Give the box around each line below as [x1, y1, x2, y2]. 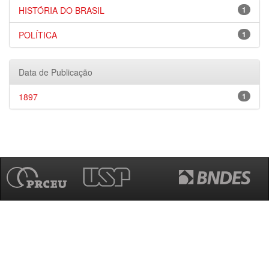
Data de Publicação [19, 66, 92, 78]
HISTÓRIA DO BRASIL [19, 4, 104, 16]
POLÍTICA [19, 29, 57, 41]
